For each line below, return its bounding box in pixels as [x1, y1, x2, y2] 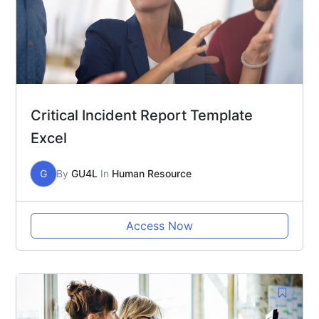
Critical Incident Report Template [31, 107, 253, 125]
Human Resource [112, 167, 192, 180]
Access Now [126, 219, 193, 234]
